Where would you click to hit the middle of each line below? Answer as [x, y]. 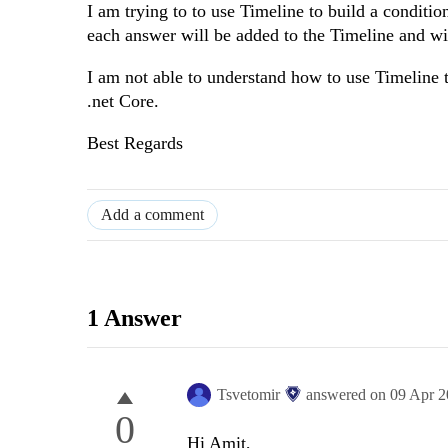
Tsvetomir [248, 395]
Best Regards [135, 143]
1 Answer [134, 318]
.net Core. [123, 101]
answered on [348, 395]
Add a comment [153, 215]
